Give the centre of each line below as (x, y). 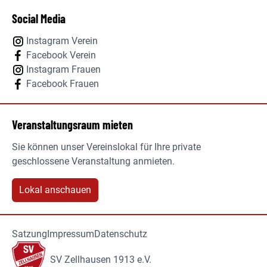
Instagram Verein (62, 41)
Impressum (71, 234)
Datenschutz (121, 234)
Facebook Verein (61, 55)
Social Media (39, 18)
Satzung (30, 234)
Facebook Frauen (63, 84)
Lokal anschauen (55, 190)
